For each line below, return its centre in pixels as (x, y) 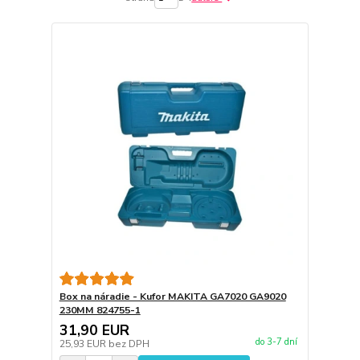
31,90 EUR (94, 331)
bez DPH (129, 344)
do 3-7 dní (276, 342)
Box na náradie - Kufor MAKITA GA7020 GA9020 (172, 297)
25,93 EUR (84, 344)
